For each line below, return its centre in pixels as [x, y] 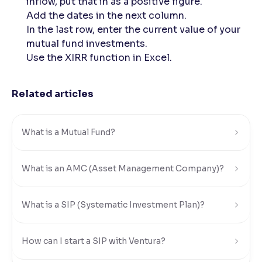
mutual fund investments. [87, 44]
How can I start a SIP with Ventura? [94, 241]
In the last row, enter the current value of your [133, 30]
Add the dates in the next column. [106, 15]
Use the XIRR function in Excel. [99, 58]
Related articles [53, 94]
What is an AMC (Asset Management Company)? [123, 168]
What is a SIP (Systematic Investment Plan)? [113, 205]
